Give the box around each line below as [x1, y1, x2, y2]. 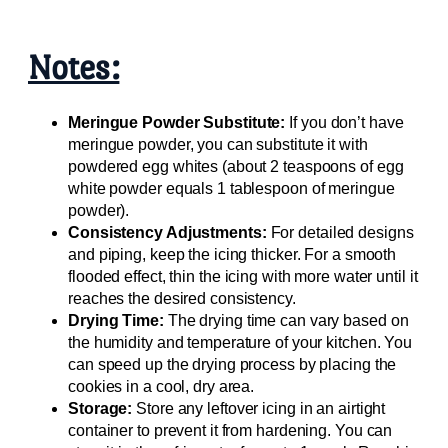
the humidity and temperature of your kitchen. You [68, 333, 413, 351]
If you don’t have [285, 113, 404, 131]
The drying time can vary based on [163, 311, 409, 329]
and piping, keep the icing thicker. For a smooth [68, 245, 397, 263]
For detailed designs [266, 223, 414, 241]
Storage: [68, 399, 133, 417]
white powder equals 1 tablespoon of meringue [68, 179, 395, 197]
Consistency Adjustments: [68, 223, 267, 241]
